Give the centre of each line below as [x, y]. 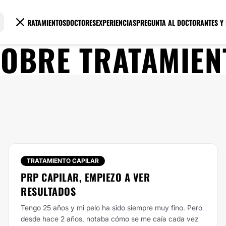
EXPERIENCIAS [116, 22]
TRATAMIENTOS [45, 22]
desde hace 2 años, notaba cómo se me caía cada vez [110, 219]
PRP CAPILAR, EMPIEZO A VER [85, 177]
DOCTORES [81, 22]
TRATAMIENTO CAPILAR [63, 161]
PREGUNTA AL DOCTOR [168, 22]
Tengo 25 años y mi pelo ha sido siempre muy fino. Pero [111, 208]
